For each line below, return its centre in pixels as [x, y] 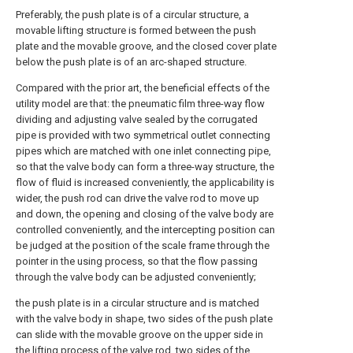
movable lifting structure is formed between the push [136, 30]
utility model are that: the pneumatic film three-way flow [140, 104]
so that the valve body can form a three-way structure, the [145, 167]
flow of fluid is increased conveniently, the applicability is [145, 182]
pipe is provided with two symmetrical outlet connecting [143, 135]
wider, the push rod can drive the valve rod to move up [137, 198]
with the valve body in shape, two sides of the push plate [144, 319]
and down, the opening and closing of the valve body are [145, 214]
